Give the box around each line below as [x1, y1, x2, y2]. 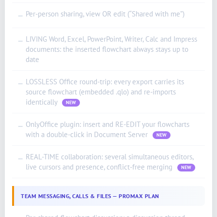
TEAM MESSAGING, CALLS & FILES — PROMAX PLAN [21, 192, 159, 200]
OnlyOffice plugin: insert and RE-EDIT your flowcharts [26, 119, 189, 129]
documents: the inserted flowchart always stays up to [26, 44, 188, 54]
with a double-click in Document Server [26, 129, 150, 139]
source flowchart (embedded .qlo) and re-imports [26, 87, 176, 96]
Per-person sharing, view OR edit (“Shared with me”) [26, 9, 185, 18]
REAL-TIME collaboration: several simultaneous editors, [26, 152, 193, 161]
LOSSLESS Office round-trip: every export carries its [26, 77, 184, 86]
